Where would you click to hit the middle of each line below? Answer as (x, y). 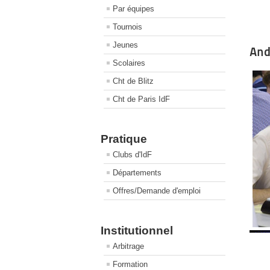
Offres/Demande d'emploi (157, 191)
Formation (130, 264)
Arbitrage (128, 246)
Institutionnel (137, 231)
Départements (137, 173)
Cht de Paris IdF (141, 99)
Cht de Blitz (133, 81)
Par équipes (133, 9)
